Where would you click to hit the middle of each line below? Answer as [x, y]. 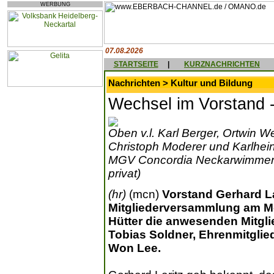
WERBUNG [55, 4]
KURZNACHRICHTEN [222, 64]
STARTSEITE [136, 64]
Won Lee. [135, 248]
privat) [124, 174]
